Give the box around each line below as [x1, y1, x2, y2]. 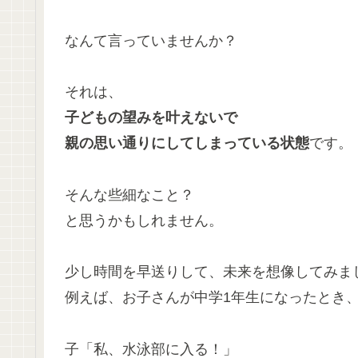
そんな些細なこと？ [65, 186, 194, 203]
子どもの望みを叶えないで [65, 109, 237, 126]
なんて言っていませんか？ [65, 33, 237, 50]
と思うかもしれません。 [65, 212, 223, 229]
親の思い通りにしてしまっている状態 [65, 135, 309, 152]
